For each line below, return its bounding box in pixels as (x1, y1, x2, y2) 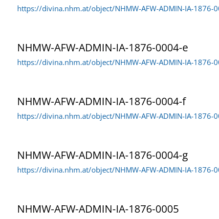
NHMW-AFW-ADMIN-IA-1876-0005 (17, 201, 179, 216)
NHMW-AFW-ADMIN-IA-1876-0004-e (17, 40, 188, 54)
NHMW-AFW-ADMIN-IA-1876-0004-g (17, 148, 188, 162)
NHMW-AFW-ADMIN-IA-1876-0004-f (17, 94, 186, 108)
